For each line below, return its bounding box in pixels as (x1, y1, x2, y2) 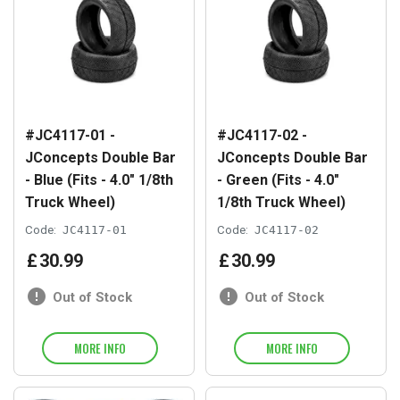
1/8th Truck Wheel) (217, 193, 346, 211)
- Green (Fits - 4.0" (217, 171, 339, 188)
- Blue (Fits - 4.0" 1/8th (25, 171, 173, 188)
